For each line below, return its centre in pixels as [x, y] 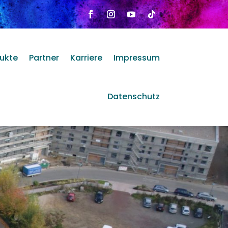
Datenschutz [133, 96]
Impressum [136, 58]
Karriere [86, 58]
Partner [44, 58]
